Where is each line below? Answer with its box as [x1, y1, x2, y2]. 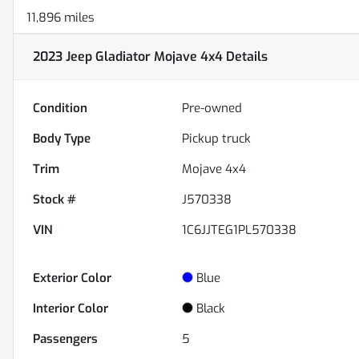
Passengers [33, 331, 98, 348]
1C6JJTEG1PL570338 [182, 222, 297, 239]
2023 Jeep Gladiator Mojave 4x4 [33, 48, 223, 66]
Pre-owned [182, 100, 243, 117]
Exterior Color [33, 270, 111, 287]
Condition [33, 100, 87, 117]
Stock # [33, 192, 76, 208]
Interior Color [33, 301, 108, 317]
